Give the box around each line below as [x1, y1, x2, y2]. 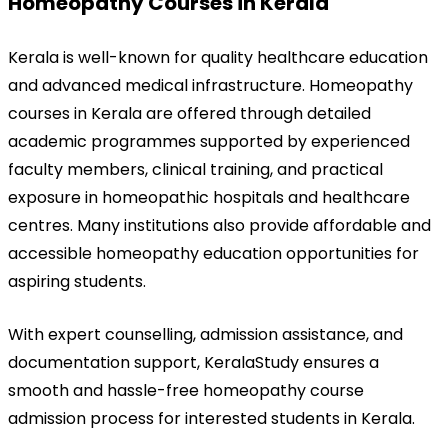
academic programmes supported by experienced [8, 129, 410, 153]
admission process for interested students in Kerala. [8, 406, 415, 430]
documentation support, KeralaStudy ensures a [8, 350, 379, 374]
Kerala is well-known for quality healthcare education [8, 45, 428, 69]
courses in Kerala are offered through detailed [8, 101, 371, 125]
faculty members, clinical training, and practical [8, 157, 383, 181]
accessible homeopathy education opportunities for [8, 241, 419, 265]
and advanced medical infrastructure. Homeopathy [8, 73, 413, 97]
